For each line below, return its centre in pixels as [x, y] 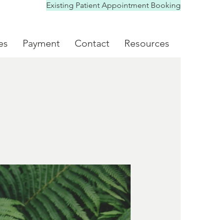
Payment [41, 43]
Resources [147, 43]
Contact [92, 43]
